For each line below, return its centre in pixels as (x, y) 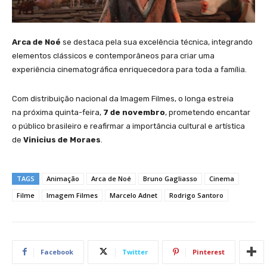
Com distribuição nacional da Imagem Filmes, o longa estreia (123, 98)
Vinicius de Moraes (61, 139)
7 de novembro (133, 112)
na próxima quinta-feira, (57, 112)
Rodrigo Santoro (196, 195)
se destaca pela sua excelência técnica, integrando (157, 42)
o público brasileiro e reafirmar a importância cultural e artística (128, 126)
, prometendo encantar (208, 112)
